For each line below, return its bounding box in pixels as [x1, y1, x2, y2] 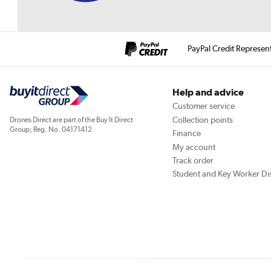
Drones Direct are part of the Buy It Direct [10, 115, 133, 124]
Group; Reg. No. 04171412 [10, 125, 92, 134]
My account [172, 142, 215, 152]
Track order [172, 155, 214, 165]
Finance [172, 128, 201, 139]
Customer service [172, 101, 235, 111]
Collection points [172, 114, 233, 125]
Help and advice [172, 87, 244, 99]
